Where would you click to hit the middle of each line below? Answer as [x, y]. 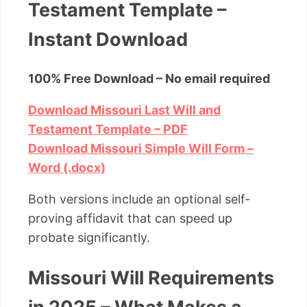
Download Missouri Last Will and [124, 110]
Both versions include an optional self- [139, 199]
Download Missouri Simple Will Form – [141, 149]
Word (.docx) [67, 168]
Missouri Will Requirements [151, 278]
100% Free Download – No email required [149, 79]
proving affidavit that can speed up [130, 219]
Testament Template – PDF [108, 130]
